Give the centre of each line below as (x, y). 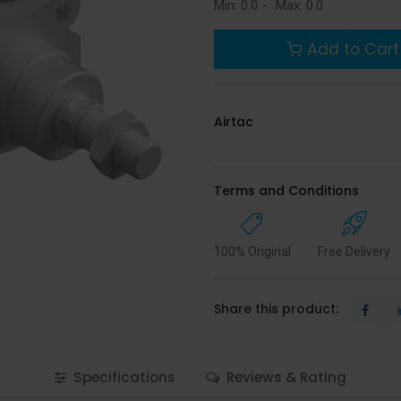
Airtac (234, 121)
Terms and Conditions (286, 190)
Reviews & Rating (285, 377)
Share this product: (276, 309)
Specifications (123, 377)
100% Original (252, 251)
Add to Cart (350, 49)
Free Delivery (354, 251)
